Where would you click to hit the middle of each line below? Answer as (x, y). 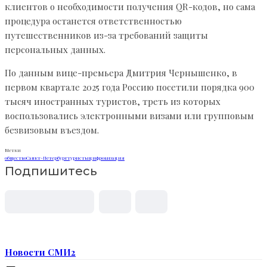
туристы (78, 158)
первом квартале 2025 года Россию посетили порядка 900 (130, 87)
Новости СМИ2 (40, 252)
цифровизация (107, 158)
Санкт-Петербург (47, 158)
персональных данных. (55, 50)
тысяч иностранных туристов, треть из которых (113, 102)
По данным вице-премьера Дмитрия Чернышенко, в (121, 73)
